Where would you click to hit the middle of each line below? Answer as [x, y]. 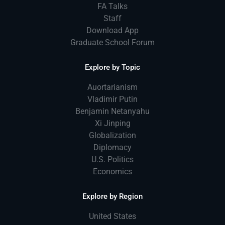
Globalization [113, 135]
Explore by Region [113, 196]
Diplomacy [113, 147]
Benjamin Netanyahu [113, 111]
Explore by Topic [113, 67]
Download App [113, 30]
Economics [113, 171]
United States [113, 216]
